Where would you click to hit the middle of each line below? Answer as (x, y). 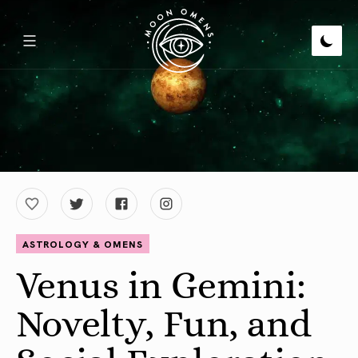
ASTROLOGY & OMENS (83, 243)
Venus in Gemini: (161, 285)
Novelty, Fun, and (164, 323)
